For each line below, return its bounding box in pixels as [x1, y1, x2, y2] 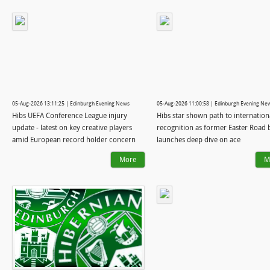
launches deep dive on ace [157, 135, 240, 144]
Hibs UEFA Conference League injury [12, 111, 127, 120]
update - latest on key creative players [12, 123, 132, 132]
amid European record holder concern [12, 135, 136, 144]
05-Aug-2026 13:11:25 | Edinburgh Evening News [12, 100, 130, 107]
